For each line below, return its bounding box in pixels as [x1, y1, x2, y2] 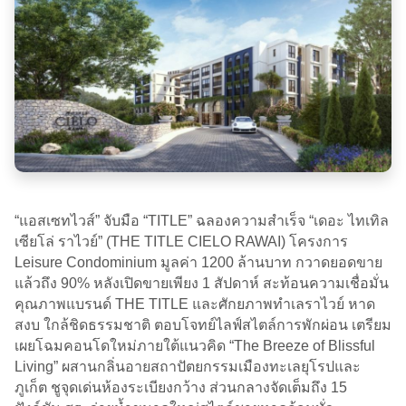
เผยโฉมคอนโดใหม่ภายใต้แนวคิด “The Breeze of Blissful [14, 337, 375, 353]
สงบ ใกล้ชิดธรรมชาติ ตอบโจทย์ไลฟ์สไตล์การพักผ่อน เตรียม [14, 316, 391, 333]
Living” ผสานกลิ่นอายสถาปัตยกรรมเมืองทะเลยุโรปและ [14, 358, 361, 374]
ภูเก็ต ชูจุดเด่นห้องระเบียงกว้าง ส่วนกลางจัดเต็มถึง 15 [14, 379, 347, 395]
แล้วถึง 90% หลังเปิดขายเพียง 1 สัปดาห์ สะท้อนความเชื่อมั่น [14, 275, 389, 291]
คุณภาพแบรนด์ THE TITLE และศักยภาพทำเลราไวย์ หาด [14, 295, 375, 312]
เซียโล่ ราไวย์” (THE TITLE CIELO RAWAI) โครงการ [14, 233, 348, 249]
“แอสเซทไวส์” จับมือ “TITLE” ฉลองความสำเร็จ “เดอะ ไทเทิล [14, 212, 389, 228]
